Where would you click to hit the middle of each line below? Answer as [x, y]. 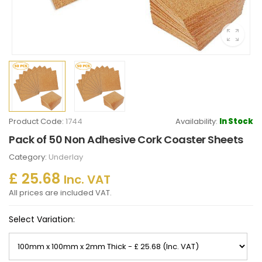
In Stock [236, 121]
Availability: [197, 121]
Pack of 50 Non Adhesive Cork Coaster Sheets [126, 139]
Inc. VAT [87, 180]
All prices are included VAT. [60, 193]
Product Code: [37, 121]
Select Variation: [42, 219]
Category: [29, 157]
